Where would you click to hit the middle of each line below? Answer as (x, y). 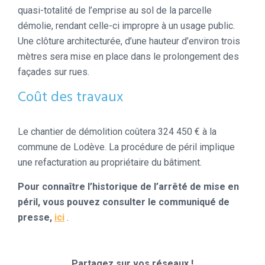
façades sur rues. (54, 72)
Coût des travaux (70, 98)
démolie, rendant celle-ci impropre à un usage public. (126, 26)
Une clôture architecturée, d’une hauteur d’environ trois (129, 41)
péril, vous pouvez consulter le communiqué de (124, 202)
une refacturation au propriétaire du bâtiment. (110, 163)
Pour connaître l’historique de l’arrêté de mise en (130, 187)
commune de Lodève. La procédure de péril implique (126, 147)
